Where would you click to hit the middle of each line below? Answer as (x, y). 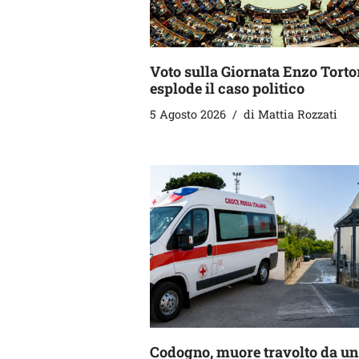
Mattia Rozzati (298, 114)
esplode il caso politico (227, 88)
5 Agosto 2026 (188, 114)
